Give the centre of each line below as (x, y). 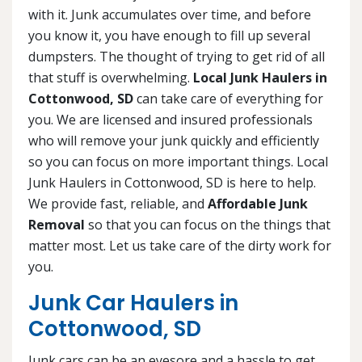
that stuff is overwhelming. (111, 78)
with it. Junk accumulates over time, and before (170, 15)
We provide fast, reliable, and (118, 204)
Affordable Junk (258, 204)
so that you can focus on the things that (208, 225)
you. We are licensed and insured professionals (170, 120)
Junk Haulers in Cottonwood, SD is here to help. (172, 183)
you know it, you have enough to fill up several (169, 36)
